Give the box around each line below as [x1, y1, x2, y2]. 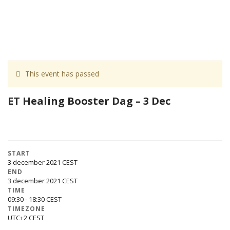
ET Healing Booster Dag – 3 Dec [8, 93, 170, 108]
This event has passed [25, 68, 99, 79]
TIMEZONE [8, 204, 45, 214]
